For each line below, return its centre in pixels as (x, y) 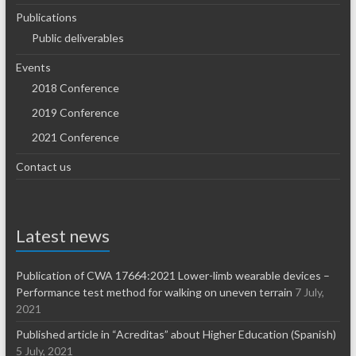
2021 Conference (75, 137)
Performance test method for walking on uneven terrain (154, 292)
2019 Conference (75, 112)
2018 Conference (75, 87)
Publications (46, 17)
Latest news (62, 235)
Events (33, 67)
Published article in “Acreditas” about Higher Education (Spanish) (176, 334)
